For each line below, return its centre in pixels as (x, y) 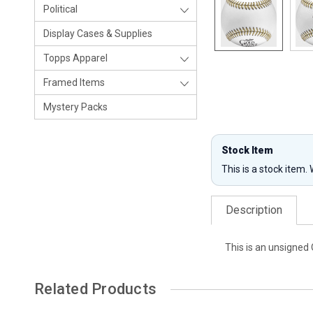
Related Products (95, 289)
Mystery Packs (75, 107)
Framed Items (74, 82)
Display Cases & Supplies (98, 34)
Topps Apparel (75, 58)
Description (254, 210)
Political (60, 9)
